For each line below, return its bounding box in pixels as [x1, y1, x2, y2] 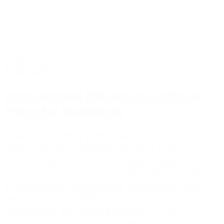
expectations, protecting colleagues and [4, 180, 203, 193]
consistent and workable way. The [4, 205, 174, 218]
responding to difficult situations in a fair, [4, 192, 207, 205]
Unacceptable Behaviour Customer [4, 87, 203, 103]
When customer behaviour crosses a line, [4, 130, 210, 143]
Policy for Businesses [4, 102, 124, 118]
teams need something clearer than [4, 142, 180, 155]
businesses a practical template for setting [4, 167, 214, 180]
